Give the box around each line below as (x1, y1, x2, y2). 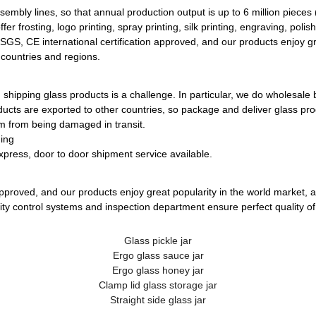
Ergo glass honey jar (112, 265, 204, 276)
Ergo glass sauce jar (112, 250, 204, 261)
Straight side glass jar (110, 294, 206, 305)
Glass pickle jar (124, 235, 192, 246)
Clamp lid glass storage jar (99, 279, 217, 291)
